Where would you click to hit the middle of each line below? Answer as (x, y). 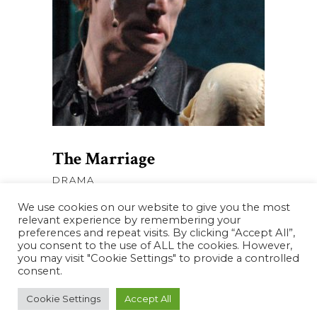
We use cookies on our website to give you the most (154, 207)
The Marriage (104, 159)
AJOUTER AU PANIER (158, 42)
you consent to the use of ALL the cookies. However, (155, 246)
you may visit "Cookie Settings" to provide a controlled (158, 258)
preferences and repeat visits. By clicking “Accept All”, (156, 233)
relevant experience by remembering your (129, 220)
